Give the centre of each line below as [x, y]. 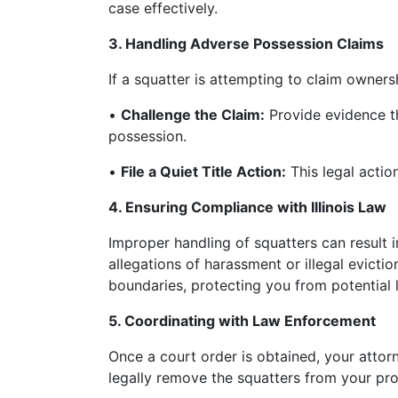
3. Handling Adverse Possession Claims [246, 44]
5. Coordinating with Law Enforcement [242, 321]
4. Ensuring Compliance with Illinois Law [247, 207]
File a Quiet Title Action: [203, 172]
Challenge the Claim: [193, 115]
